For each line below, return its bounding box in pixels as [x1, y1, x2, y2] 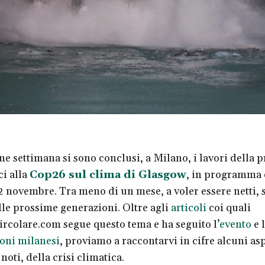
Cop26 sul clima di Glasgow [29, 168, 186, 182]
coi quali [206, 201, 251, 215]
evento [219, 218, 251, 232]
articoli [170, 201, 206, 215]
